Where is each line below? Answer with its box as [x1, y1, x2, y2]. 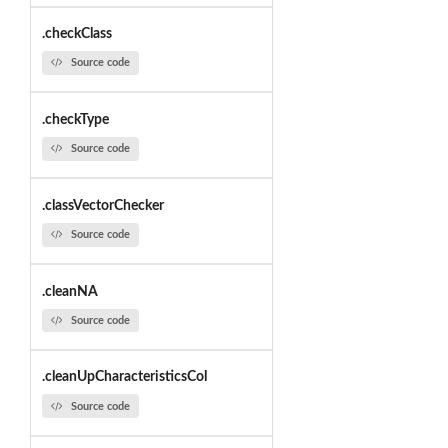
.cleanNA [41, 284, 98, 299]
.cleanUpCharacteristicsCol [41, 370, 207, 385]
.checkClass [41, 27, 112, 42]
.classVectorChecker [41, 198, 164, 213]
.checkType [41, 112, 109, 127]
